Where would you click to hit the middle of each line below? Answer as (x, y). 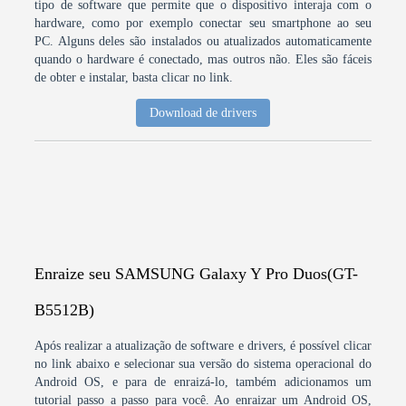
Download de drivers (203, 113)
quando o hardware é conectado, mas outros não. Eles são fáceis (203, 59)
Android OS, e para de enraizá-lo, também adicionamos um (203, 382)
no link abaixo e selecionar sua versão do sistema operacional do (203, 364)
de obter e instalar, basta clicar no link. (134, 77)
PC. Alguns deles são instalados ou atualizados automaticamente (203, 41)
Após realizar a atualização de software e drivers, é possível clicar (203, 346)
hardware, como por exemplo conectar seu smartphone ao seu (203, 23)
